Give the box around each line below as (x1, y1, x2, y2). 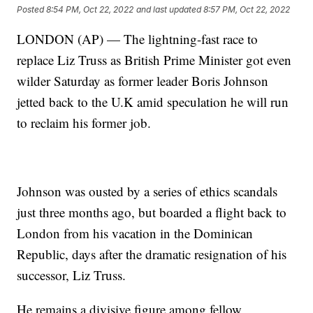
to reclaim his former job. (17, 113, 152, 131)
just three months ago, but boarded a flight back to (17, 203, 287, 221)
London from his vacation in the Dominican (17, 224, 254, 242)
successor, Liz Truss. (17, 265, 126, 284)
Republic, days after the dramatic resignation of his (17, 245, 287, 263)
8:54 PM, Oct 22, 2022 (46, 4, 134, 15)
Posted (17, 4, 47, 15)
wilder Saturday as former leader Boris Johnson (17, 71, 269, 89)
